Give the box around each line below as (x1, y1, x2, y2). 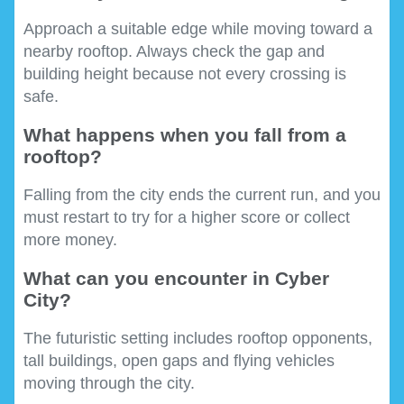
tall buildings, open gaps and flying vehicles (23, 351, 335, 370)
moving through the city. (23, 373, 195, 392)
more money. (23, 230, 117, 249)
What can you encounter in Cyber (23, 267, 329, 289)
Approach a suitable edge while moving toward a (23, 19, 372, 38)
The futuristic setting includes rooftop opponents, (23, 328, 372, 347)
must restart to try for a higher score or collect (23, 207, 350, 226)
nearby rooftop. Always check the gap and (23, 41, 325, 60)
